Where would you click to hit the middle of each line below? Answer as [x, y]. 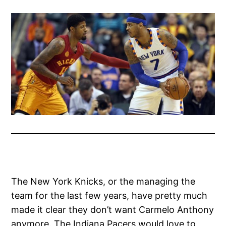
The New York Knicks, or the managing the [103, 181]
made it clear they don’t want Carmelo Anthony [113, 209]
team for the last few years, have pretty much [109, 195]
